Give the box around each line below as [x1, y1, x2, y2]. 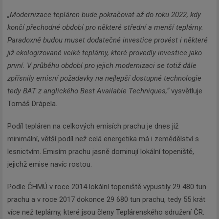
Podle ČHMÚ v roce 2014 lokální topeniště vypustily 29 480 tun [7, 182, 206, 192]
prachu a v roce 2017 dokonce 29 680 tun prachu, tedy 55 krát [7, 195, 205, 204]
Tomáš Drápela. [7, 99, 57, 109]
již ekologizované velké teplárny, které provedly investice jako [7, 48, 202, 58]
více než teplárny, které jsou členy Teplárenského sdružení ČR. [7, 208, 204, 217]
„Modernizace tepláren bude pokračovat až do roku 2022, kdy [7, 10, 201, 20]
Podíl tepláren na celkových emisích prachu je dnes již [7, 122, 178, 131]
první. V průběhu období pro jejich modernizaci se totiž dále [7, 61, 197, 70]
